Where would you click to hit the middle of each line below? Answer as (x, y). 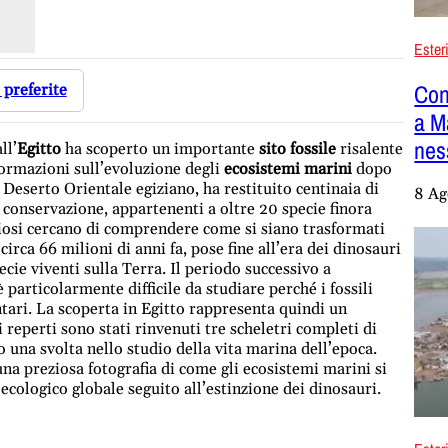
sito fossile (297, 148)
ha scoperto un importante (159, 148)
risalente (369, 148)
